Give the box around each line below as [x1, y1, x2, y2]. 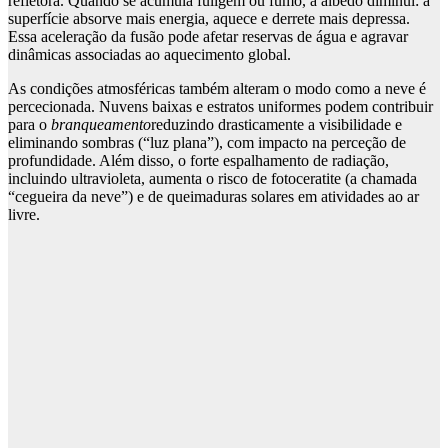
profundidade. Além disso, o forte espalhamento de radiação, [8, 152, 389, 170]
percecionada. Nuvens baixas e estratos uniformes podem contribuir [8, 98, 433, 116]
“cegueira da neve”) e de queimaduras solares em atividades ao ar [8, 188, 419, 206]
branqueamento [51, 116, 151, 134]
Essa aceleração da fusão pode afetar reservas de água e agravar [8, 28, 408, 46]
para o [8, 116, 51, 134]
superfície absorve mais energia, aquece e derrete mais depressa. [8, 10, 410, 28]
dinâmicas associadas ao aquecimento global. [8, 46, 291, 64]
